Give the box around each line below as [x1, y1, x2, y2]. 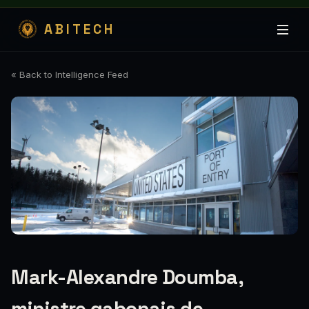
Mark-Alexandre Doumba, [11, 265, 243, 290]
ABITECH [44, 21, 115, 38]
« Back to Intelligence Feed [11, 69, 128, 80]
